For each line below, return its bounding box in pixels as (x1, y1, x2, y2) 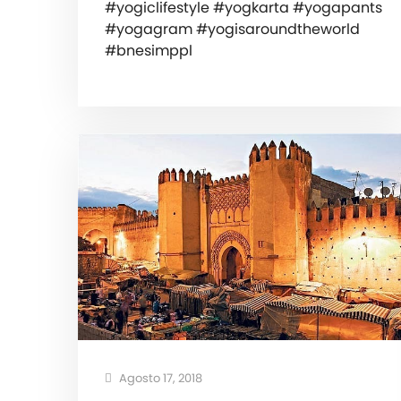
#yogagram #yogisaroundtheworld (105, 18, 360, 39)
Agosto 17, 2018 (116, 370, 202, 388)
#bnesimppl (105, 39, 192, 61)
